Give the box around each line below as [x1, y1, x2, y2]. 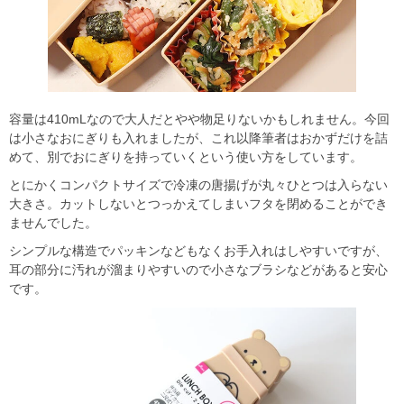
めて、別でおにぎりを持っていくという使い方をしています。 [9, 150, 363, 165]
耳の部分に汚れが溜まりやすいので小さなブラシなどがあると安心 [9, 262, 388, 278]
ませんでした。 [9, 216, 97, 231]
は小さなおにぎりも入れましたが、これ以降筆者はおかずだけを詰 [9, 131, 388, 146]
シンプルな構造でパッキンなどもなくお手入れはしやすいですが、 [9, 243, 388, 259]
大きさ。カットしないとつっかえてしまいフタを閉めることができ [9, 197, 388, 212]
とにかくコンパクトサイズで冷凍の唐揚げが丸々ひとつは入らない [9, 178, 388, 193]
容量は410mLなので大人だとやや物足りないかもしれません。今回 [9, 112, 390, 127]
